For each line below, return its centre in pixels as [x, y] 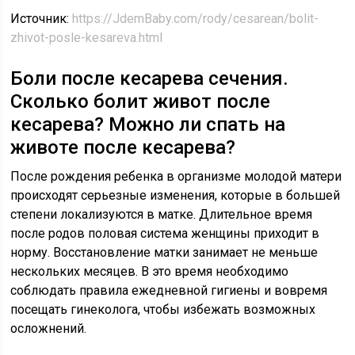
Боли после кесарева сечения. [150, 78]
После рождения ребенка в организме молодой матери [176, 176]
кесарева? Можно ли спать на [148, 124]
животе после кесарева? [123, 147]
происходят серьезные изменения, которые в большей [176, 195]
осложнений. [49, 328]
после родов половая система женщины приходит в [165, 233]
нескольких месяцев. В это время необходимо [150, 271]
